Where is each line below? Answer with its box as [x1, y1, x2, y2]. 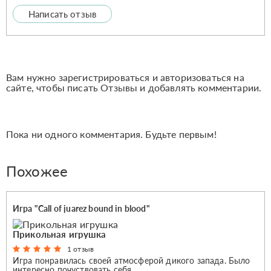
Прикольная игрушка [13, 228, 106, 240]
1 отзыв [67, 244, 94, 253]
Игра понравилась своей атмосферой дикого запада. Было [13, 255, 250, 266]
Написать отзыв [28, 8, 97, 19]
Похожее [6, 162, 68, 180]
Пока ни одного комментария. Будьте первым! [6, 128, 217, 140]
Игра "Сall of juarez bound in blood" [13, 203, 150, 214]
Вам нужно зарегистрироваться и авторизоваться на [6, 71, 244, 83]
